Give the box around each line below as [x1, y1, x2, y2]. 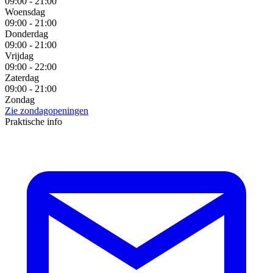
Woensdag [5, 6, 45, 17]
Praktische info [5, 116, 62, 127]
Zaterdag [5, 72, 39, 83]
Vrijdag [5, 50, 34, 61]
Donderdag [5, 28, 48, 39]
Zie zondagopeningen [5, 105, 88, 116]
